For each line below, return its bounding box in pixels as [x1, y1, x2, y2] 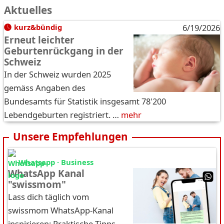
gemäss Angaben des [4, 81, 85, 93]
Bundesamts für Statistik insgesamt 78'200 [4, 95, 166, 107]
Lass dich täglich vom [8, 190, 89, 202]
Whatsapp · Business [18, 156, 93, 167]
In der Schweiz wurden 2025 [4, 68, 111, 80]
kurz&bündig [13, 21, 62, 32]
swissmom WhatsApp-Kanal [8, 204, 113, 216]
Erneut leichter [4, 33, 74, 46]
